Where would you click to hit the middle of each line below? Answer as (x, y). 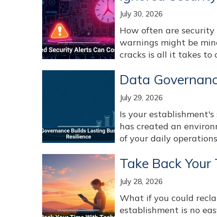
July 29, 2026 (141, 98)
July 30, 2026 (141, 14)
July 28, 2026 (141, 181)
